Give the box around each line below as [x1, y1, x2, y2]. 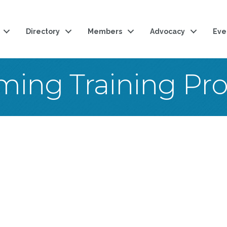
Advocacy [150, 27, 185, 35]
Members [88, 27, 123, 35]
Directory [26, 27, 60, 35]
